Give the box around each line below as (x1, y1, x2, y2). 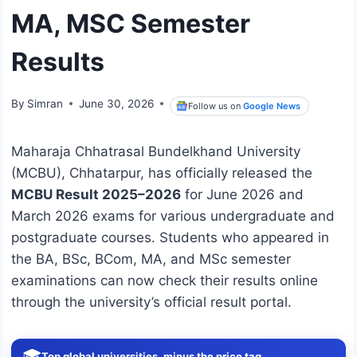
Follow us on (188, 100, 244, 112)
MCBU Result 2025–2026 (11, 186, 181, 203)
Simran (27, 96, 64, 110)
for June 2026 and (181, 186, 304, 203)
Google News (243, 100, 301, 112)
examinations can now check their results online (11, 273, 318, 289)
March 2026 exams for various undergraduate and (11, 208, 335, 225)
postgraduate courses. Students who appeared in (11, 229, 329, 246)
